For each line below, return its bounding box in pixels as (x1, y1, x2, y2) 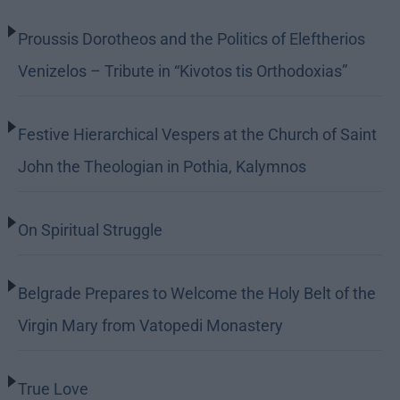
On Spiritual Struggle (18, 221, 162, 240)
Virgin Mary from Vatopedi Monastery (18, 316, 283, 336)
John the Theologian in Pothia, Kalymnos (18, 157, 306, 177)
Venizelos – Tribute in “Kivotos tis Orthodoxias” (18, 62, 347, 81)
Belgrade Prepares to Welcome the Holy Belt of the (18, 284, 376, 304)
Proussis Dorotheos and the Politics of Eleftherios (18, 29, 365, 49)
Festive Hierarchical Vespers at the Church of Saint (18, 125, 377, 145)
